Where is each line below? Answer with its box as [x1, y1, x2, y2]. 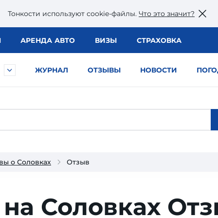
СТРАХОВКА [136, 36, 182, 45]
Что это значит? [139, 9, 195, 18]
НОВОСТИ [140, 66, 177, 74]
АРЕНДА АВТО [20, 36, 75, 45]
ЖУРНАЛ [35, 66, 68, 74]
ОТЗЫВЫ [88, 66, 121, 74]
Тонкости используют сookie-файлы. [8, 9, 139, 18]
